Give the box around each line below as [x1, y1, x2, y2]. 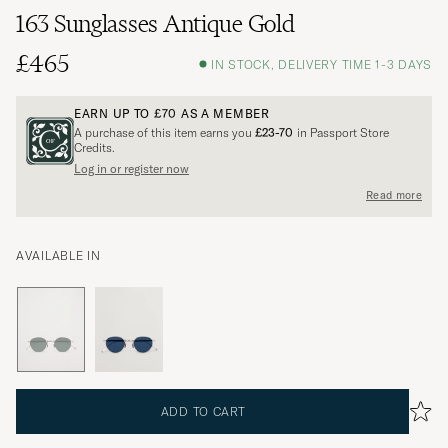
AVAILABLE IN [16, 248, 101, 264]
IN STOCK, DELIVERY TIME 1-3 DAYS [210, 56, 432, 72]
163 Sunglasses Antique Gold [16, 9, 295, 39]
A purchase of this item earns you [74, 125, 255, 141]
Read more [366, 187, 422, 202]
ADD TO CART [160, 404, 246, 420]
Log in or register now [74, 161, 189, 177]
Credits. [74, 140, 115, 156]
